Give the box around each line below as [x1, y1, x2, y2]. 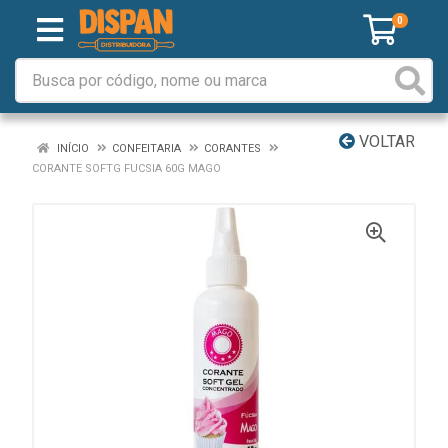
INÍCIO [54, 142, 89, 155]
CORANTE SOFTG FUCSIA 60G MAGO [32, 162, 221, 175]
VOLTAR [355, 132, 415, 151]
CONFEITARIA [112, 142, 181, 155]
